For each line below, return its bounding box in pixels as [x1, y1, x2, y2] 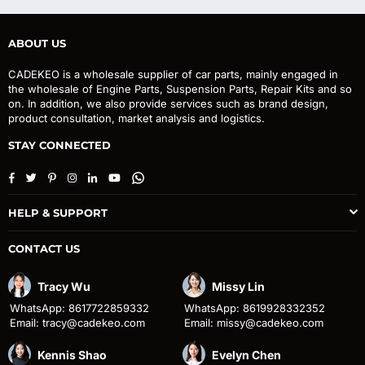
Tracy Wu [37, 279, 90, 294]
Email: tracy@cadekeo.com [10, 316, 145, 330]
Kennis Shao [37, 348, 107, 363]
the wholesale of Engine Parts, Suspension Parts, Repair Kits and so [8, 82, 352, 95]
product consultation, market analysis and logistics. [8, 112, 265, 125]
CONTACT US [8, 242, 80, 256]
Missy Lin [212, 279, 265, 294]
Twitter [36, 169, 70, 183]
